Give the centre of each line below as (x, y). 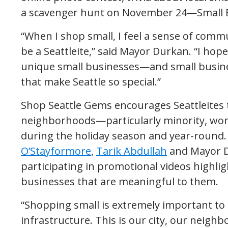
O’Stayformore (56, 151)
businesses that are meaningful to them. (120, 181)
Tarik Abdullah (132, 151)
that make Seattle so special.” (91, 81)
